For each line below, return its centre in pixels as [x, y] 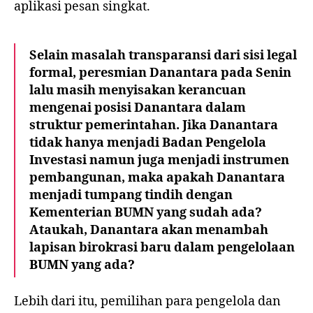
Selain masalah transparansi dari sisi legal [163, 55]
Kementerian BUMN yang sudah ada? [146, 212]
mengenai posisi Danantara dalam [138, 108]
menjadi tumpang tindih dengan [131, 195]
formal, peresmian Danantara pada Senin [160, 73]
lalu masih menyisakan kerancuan [138, 90]
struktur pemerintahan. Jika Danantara [154, 125]
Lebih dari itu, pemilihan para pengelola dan [147, 302]
